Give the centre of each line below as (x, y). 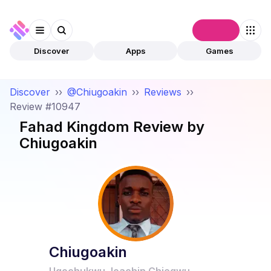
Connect (216, 30)
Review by (167, 127)
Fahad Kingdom (74, 127)
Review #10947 (45, 106)
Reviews (163, 92)
